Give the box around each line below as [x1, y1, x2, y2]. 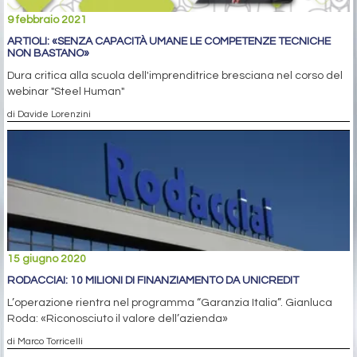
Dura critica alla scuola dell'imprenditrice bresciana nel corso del [7, 70, 343, 82]
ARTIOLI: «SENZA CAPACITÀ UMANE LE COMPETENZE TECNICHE [7, 36, 331, 48]
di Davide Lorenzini [7, 109, 91, 120]
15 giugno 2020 [7, 253, 86, 265]
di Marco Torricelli [7, 336, 83, 347]
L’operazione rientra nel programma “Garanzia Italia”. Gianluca [7, 297, 332, 309]
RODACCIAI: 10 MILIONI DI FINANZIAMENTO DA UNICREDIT [7, 275, 299, 287]
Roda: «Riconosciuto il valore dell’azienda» [7, 313, 228, 325]
